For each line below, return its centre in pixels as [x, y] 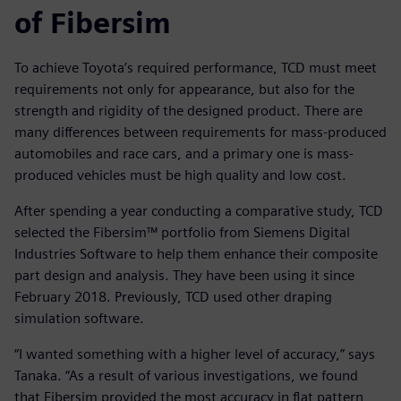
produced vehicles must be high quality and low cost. [180, 175]
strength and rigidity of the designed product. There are [188, 111]
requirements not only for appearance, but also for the [184, 90]
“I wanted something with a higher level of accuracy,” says [195, 354]
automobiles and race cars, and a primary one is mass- [184, 154]
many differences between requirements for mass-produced [200, 132]
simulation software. [79, 319]
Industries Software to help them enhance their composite [196, 254]
